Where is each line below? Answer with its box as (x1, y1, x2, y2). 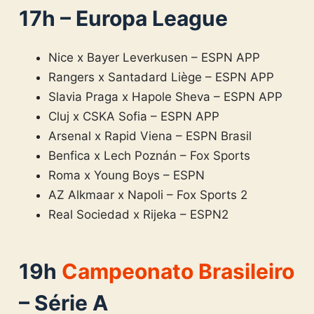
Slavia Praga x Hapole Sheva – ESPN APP (48, 89, 283, 104)
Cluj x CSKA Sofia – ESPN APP (48, 109, 220, 123)
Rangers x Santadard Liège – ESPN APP (48, 69, 275, 84)
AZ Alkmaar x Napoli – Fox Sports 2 (48, 187, 248, 202)
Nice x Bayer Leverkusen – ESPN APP (48, 50, 261, 64)
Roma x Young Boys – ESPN (48, 168, 205, 182)
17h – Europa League (18, 5, 228, 31)
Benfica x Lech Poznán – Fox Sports (48, 148, 251, 163)
